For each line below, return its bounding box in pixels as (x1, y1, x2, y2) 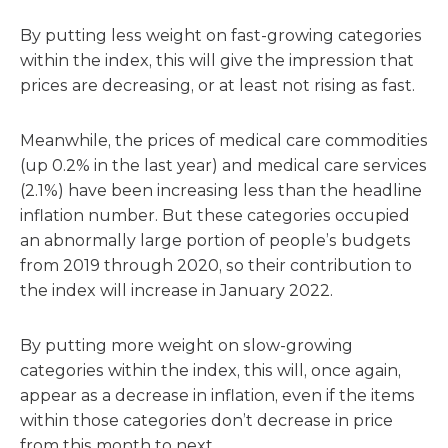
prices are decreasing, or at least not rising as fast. (20, 76, 415, 95)
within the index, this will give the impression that (20, 51, 414, 70)
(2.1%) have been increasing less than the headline (20, 181, 422, 200)
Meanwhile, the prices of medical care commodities (20, 131, 428, 150)
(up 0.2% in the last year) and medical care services (20, 156, 427, 175)
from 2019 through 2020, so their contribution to (20, 256, 412, 275)
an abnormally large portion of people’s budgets (20, 231, 411, 250)
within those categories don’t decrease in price (20, 411, 393, 430)
